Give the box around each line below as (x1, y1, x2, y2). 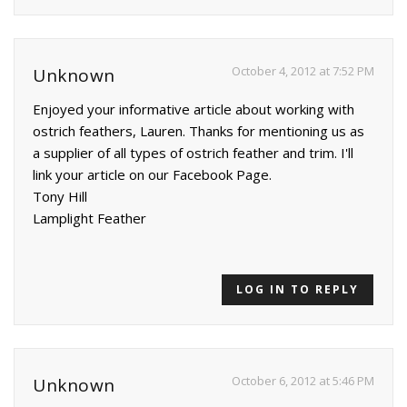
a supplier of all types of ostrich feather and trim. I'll (33, 144, 353, 163)
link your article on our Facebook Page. (33, 165, 272, 184)
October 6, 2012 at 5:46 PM (232, 372, 374, 390)
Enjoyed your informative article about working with (33, 100, 354, 119)
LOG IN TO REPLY (236, 282, 359, 298)
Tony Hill (33, 187, 87, 206)
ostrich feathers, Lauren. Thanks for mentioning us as (33, 122, 364, 141)
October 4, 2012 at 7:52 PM (232, 63, 374, 80)
